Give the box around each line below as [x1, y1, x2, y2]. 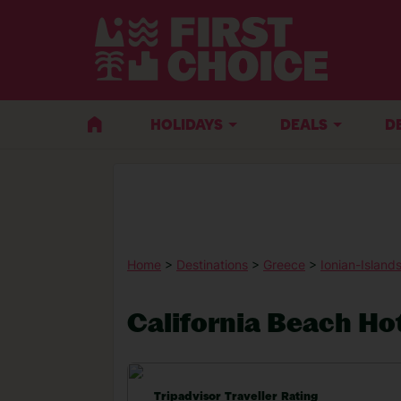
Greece [263, 257, 305, 272]
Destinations [176, 257, 248, 272]
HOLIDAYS [150, 118, 223, 133]
